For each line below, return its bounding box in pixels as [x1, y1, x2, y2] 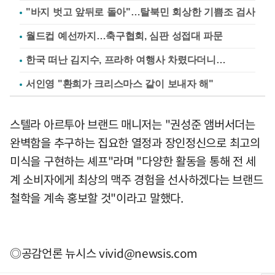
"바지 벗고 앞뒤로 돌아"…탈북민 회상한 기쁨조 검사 [26, 7, 255, 18]
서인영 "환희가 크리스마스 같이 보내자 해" [26, 79, 214, 90]
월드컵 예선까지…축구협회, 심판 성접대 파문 [26, 31, 223, 42]
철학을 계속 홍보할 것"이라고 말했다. [10, 189, 184, 207]
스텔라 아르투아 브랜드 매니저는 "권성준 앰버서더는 [10, 115, 255, 133]
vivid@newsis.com [99, 244, 198, 262]
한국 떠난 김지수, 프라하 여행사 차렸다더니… [26, 55, 226, 66]
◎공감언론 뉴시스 [10, 244, 99, 262]
